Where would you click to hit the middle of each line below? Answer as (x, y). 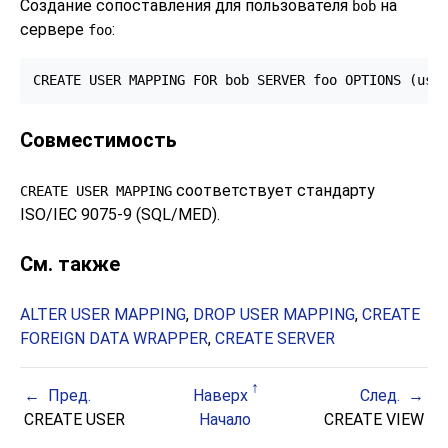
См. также (70, 263)
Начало (224, 419)
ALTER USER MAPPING (103, 314)
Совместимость (98, 140)
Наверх (220, 395)
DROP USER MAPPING (274, 314)
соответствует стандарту (273, 191)
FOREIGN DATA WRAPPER (114, 338)
